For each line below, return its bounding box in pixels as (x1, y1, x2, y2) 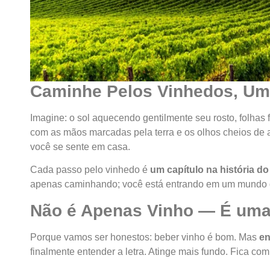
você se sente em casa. (30, 141, 130, 152)
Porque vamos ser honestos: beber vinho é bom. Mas (30, 231, 259, 242)
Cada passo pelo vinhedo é (30, 165, 150, 175)
